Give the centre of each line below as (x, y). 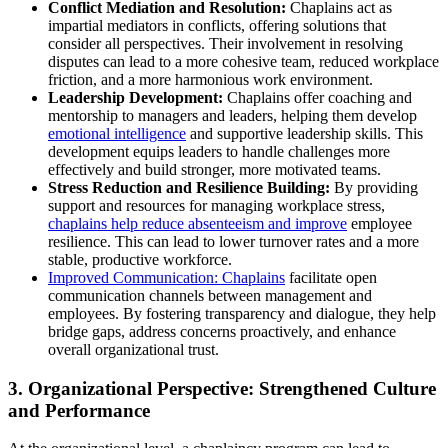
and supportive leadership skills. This (304, 134)
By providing (374, 188)
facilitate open (331, 278)
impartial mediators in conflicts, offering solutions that (217, 26)
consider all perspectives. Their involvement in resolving (225, 44)
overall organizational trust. (133, 350)
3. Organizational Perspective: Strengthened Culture (222, 388)
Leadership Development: (135, 98)
